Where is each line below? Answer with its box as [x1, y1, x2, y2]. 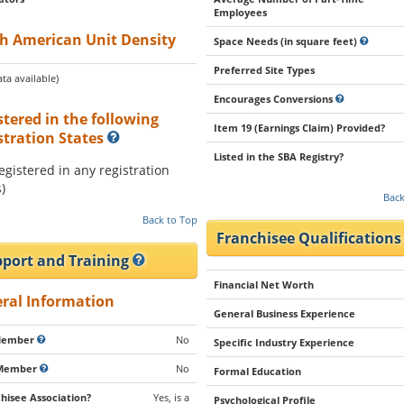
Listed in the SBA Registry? [214, 150, 344, 163]
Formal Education [214, 364, 302, 378]
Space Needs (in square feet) [214, 34, 361, 48]
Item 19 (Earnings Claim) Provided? [214, 121, 386, 134]
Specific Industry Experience [214, 335, 355, 349]
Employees [214, 5, 268, 19]
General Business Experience [214, 307, 356, 320]
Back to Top [142, 213, 197, 226]
